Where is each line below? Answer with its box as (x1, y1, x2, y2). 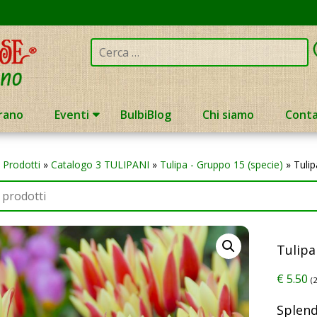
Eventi (54, 107, 89, 123)
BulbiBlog (120, 107, 171, 123)
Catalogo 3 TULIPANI (50, 158, 149, 172)
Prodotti (2, 158, 40, 172)
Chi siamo (202, 107, 254, 123)
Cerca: (89, 38, 122, 54)
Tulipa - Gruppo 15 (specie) (159, 158, 283, 172)
